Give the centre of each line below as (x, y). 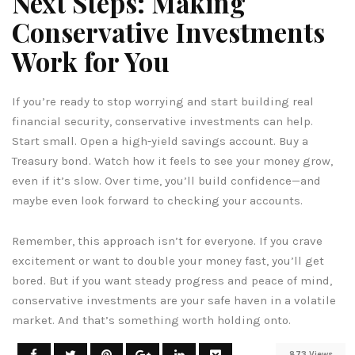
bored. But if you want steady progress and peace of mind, (172, 280)
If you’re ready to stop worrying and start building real (163, 101)
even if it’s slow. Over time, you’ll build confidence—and (166, 180)
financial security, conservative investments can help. (162, 121)
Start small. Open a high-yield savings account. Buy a (160, 141)
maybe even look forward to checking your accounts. (157, 200)
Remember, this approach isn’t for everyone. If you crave (167, 240)
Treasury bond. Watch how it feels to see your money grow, (172, 160)
